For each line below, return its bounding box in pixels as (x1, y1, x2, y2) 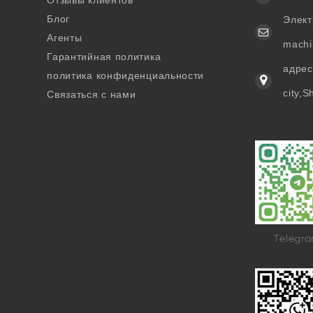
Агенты (47, 32, 82, 44)
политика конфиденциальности (47, 70, 205, 82)
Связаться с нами (47, 89, 136, 101)
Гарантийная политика (47, 51, 161, 63)
